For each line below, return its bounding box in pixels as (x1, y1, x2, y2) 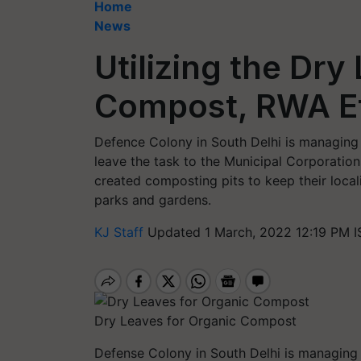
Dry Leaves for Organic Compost (94, 312, 297, 329)
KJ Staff (94, 224, 147, 240)
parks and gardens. (94, 192, 211, 208)
